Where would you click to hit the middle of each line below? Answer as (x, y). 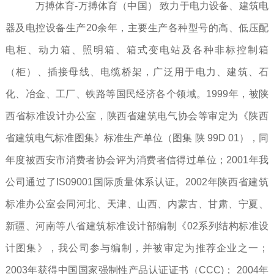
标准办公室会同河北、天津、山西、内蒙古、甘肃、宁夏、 (137, 204)
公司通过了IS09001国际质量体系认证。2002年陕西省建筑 (137, 182)
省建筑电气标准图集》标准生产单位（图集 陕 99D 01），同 (137, 138)
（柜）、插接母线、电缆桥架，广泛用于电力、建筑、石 (137, 72)
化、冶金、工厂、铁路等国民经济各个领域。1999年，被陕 (137, 94)
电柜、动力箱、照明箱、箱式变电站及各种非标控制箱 (137, 50)
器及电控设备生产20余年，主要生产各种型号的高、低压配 (137, 28)
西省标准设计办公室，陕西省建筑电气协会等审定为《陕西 (137, 116)
